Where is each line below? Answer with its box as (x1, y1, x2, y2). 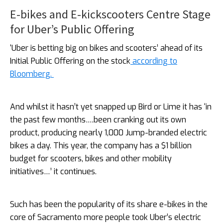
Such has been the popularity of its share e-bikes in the (10, 199, 208, 210)
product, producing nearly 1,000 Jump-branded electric (10, 127, 207, 138)
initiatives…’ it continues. (10, 166, 97, 177)
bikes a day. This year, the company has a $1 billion (10, 140, 192, 151)
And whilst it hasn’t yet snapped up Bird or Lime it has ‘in (10, 101, 212, 112)
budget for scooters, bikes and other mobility (10, 153, 172, 164)
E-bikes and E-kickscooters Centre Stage (10, 6, 211, 22)
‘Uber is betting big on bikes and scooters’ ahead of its (10, 42, 203, 53)
